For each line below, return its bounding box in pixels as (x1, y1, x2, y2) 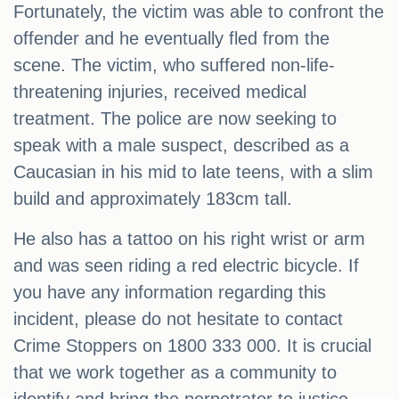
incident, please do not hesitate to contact (13, 309, 343, 330)
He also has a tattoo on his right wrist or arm (13, 229, 365, 249)
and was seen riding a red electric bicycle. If (13, 256, 359, 276)
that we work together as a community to (13, 362, 337, 383)
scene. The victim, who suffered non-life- (13, 55, 335, 76)
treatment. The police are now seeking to (13, 109, 337, 129)
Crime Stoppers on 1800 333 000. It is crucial (13, 336, 371, 356)
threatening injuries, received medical (13, 82, 306, 102)
